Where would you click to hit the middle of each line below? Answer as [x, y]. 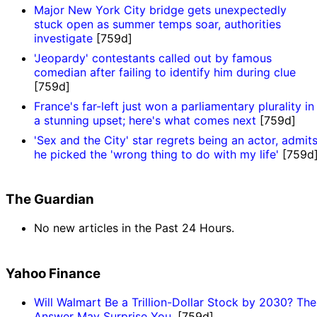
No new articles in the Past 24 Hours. [134, 228]
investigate [63, 38]
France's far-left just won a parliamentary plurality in [174, 106]
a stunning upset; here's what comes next [145, 120]
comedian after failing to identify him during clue [165, 72]
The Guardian [50, 200]
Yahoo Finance [53, 273]
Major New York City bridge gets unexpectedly [160, 10]
